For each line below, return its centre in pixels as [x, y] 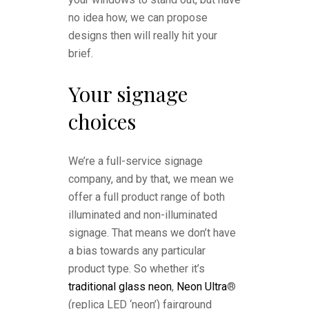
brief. [81, 53]
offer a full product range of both [147, 197]
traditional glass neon [120, 287]
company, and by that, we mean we [151, 179]
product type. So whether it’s [137, 269]
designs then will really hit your [143, 36]
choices [102, 121]
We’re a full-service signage [136, 161]
